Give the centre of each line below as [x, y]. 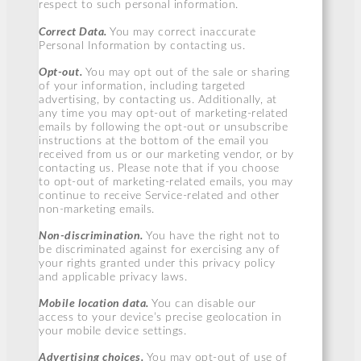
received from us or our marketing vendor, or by [166, 154]
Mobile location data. [94, 303]
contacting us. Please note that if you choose [159, 168]
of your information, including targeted [142, 86]
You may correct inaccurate [183, 32]
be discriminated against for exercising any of [159, 249]
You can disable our [202, 304]
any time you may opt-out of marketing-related [164, 113]
